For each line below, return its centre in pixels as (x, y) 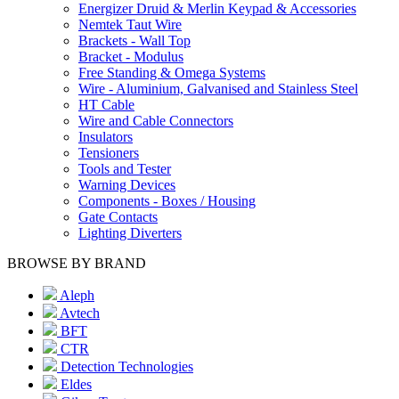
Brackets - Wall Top (134, 41)
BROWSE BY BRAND (77, 263)
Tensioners (109, 153)
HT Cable (106, 105)
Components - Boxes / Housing (167, 201)
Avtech (78, 313)
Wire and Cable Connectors (156, 121)
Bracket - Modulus (131, 57)
